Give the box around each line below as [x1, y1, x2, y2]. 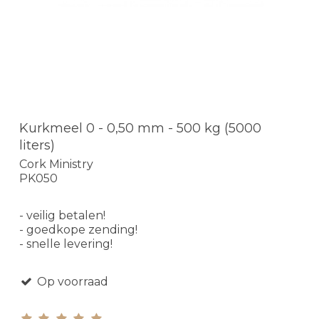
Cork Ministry [19, 157, 93, 171]
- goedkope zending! [19, 222, 137, 236]
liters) [19, 137, 55, 154]
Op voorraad [33, 274, 108, 288]
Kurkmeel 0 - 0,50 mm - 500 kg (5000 [19, 120, 261, 137]
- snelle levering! [19, 236, 113, 251]
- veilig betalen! [19, 208, 105, 222]
